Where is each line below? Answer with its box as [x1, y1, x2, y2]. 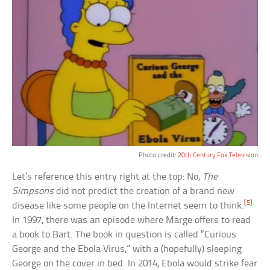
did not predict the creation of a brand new [54, 186, 235, 197]
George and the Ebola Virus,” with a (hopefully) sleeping [12, 244, 242, 255]
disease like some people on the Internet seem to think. [12, 201, 245, 212]
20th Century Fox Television [177, 152, 258, 160]
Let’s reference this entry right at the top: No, [12, 172, 203, 183]
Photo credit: [138, 152, 178, 160]
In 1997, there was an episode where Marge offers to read [12, 215, 251, 226]
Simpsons [12, 186, 54, 197]
